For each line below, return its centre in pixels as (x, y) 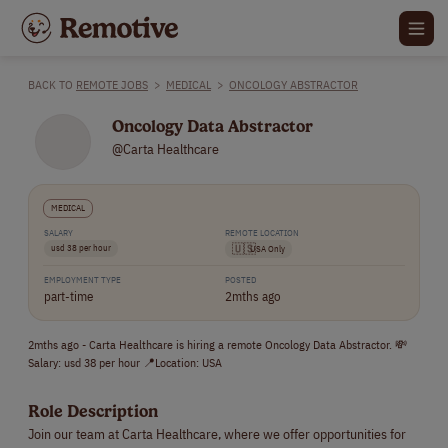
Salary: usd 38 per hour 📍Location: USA (125, 361)
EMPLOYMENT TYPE (82, 279)
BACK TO (52, 84)
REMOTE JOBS (112, 84)
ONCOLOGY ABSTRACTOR (293, 84)
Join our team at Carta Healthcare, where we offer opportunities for (217, 433)
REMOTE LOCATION (262, 232)
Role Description (93, 410)
